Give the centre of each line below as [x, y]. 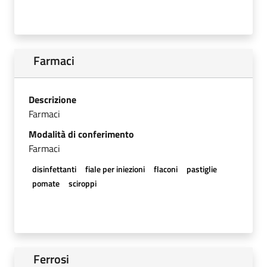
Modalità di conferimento [81, 134]
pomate [46, 183]
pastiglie [202, 169]
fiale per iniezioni [115, 169]
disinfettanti [54, 169]
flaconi [165, 169]
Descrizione [52, 99]
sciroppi [82, 183]
